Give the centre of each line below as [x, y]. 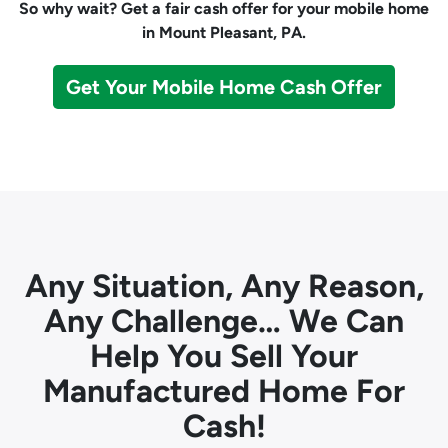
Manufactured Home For [224, 391]
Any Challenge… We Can [224, 321]
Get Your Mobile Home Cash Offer [224, 87]
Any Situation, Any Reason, [224, 286]
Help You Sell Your [224, 356]
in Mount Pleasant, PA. [224, 32]
